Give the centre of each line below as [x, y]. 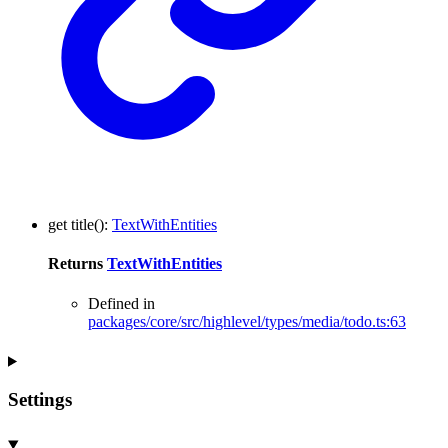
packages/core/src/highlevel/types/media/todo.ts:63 [247, 321]
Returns [77, 264]
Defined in [121, 303]
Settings [40, 400]
